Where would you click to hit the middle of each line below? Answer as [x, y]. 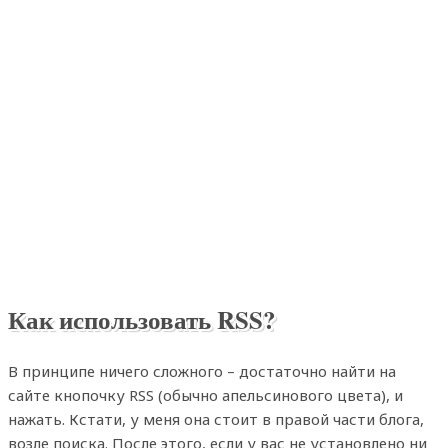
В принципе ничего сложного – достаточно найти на [202, 370]
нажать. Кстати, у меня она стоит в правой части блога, [216, 418]
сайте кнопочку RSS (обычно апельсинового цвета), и [205, 394]
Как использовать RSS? [142, 319]
